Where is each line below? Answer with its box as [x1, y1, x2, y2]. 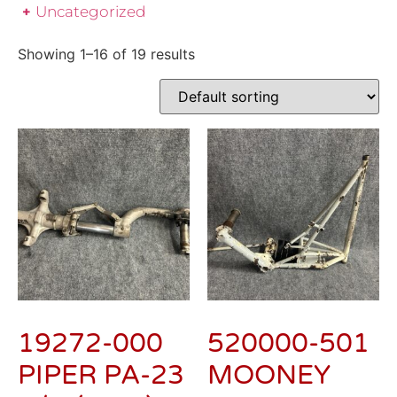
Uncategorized [35, 3, 145, 21]
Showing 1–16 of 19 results [18, 45, 195, 64]
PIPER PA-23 [18, 359, 184, 393]
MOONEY [207, 359, 331, 393]
